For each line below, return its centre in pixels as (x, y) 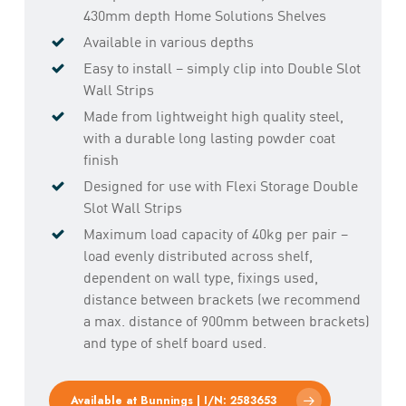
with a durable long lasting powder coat (209, 137)
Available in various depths (168, 41)
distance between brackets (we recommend (222, 298)
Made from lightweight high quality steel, (213, 115)
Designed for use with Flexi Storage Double (220, 185)
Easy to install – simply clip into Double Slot (222, 67)
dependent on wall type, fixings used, (200, 276)
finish (101, 159)
